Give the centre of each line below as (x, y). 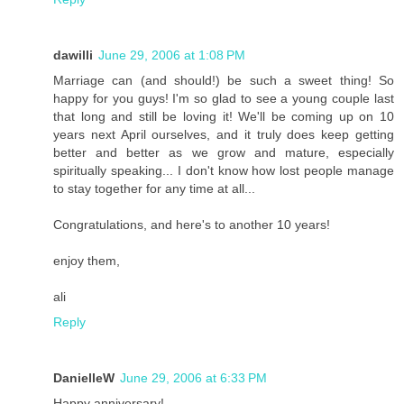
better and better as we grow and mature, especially (224, 153)
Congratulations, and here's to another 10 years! (192, 225)
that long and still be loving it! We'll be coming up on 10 (224, 117)
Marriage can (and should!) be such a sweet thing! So (224, 81)
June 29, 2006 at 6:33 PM (193, 378)
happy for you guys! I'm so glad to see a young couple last (224, 99)
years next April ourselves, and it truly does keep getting (224, 135)
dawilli (73, 55)
